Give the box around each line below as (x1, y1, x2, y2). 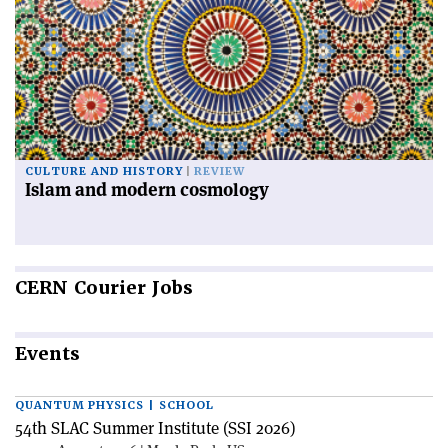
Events (15, 341, 80, 365)
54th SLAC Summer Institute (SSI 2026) (15, 416, 296, 439)
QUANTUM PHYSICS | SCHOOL (15, 397, 214, 413)
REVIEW (194, 163, 245, 179)
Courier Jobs (68, 275, 193, 299)
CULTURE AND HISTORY (25, 163, 183, 179)
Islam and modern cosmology (25, 177, 269, 201)
